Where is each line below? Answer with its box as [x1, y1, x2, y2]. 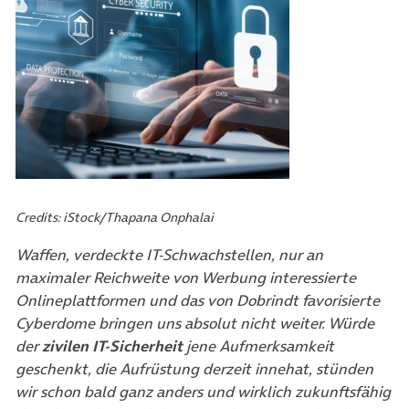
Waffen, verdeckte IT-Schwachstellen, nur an [16, 244, 323, 267]
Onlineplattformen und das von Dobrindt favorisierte [16, 289, 380, 312]
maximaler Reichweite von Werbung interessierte [16, 267, 356, 289]
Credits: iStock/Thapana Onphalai [16, 208, 214, 227]
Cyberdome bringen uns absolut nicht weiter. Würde [16, 312, 374, 335]
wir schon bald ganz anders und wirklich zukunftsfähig [16, 381, 391, 404]
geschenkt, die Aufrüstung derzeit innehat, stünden [16, 358, 373, 381]
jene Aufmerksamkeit [183, 335, 334, 358]
